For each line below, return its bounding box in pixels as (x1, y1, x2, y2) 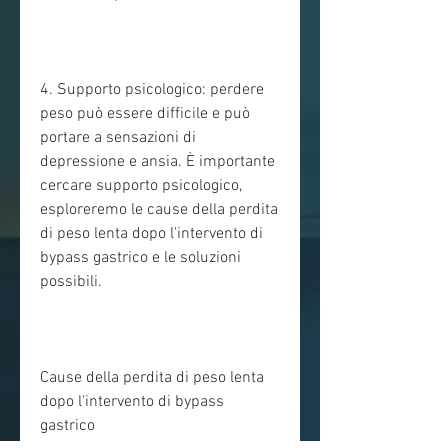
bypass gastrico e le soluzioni (40, 248, 241, 269)
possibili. (40, 272, 102, 293)
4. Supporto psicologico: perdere (40, 80, 264, 101)
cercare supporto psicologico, (40, 176, 242, 197)
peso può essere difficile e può (40, 104, 250, 125)
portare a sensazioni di (40, 128, 196, 149)
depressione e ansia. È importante (40, 152, 275, 173)
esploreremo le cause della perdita (40, 200, 278, 221)
